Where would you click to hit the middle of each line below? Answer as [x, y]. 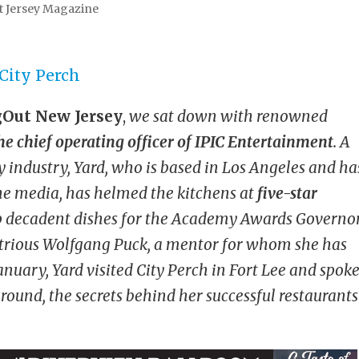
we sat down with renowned [227, 117]
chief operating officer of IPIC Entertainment [175, 142]
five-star [288, 194]
